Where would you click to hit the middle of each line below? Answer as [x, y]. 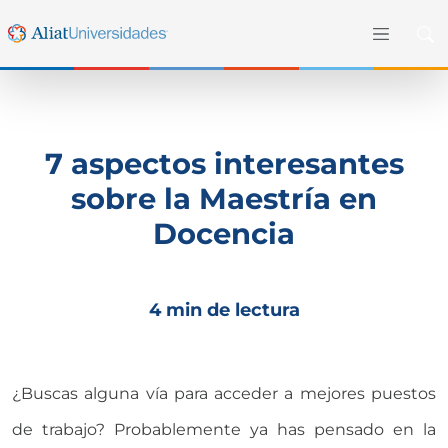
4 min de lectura [224, 309]
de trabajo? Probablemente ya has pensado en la [224, 429]
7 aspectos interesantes [224, 163]
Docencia [224, 233]
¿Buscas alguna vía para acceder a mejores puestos [224, 393]
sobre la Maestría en [224, 198]
